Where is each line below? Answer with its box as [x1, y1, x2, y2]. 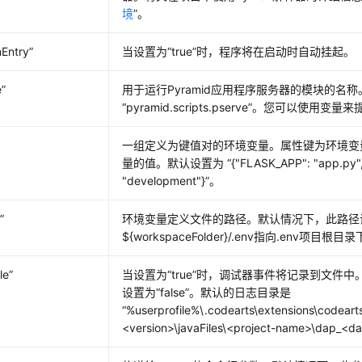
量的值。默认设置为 [122, 155, 228, 170]
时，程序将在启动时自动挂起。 [196, 44, 356, 58]
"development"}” [122, 173, 210, 187]
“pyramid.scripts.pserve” [122, 99, 253, 114]
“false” [156, 284, 190, 299]
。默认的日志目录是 [189, 284, 292, 299]
